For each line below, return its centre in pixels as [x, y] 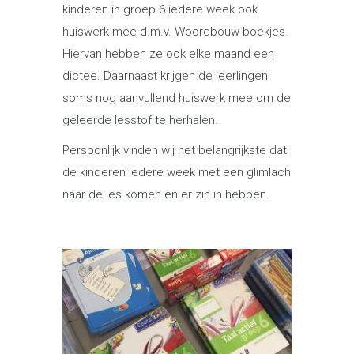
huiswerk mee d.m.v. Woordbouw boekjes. [175, 32]
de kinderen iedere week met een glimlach [177, 172]
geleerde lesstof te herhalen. [140, 120]
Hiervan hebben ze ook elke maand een [168, 54]
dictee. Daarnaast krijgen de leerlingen [165, 76]
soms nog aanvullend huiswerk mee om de [177, 98]
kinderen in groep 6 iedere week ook [160, 9]
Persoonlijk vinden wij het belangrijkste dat [175, 150]
